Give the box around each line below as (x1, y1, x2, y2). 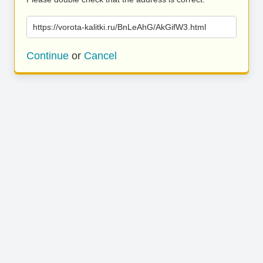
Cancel (84, 50, 117, 62)
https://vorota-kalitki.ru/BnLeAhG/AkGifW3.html (33, 22, 206, 32)
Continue (26, 50, 69, 62)
